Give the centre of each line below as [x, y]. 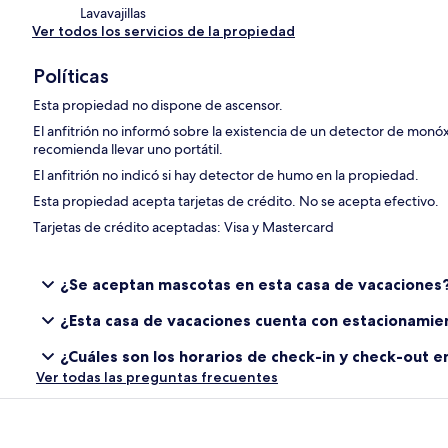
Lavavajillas [113, 13]
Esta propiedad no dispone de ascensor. [158, 105]
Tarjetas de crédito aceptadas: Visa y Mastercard [184, 227]
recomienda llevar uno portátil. [128, 149]
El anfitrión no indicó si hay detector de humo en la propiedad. [226, 175]
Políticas [71, 76]
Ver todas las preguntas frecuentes [157, 377]
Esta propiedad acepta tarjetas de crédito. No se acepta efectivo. [236, 201]
